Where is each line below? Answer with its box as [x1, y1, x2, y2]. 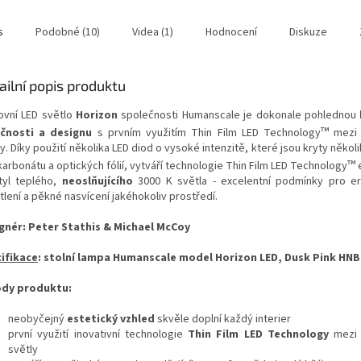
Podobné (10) [35, 24, 100, 41]
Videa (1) [132, 24, 173, 41]
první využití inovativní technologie [8, 326, 189, 343]
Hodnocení [205, 24, 257, 41]
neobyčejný [8, 311, 67, 328]
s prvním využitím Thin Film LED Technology [92, 125, 321, 142]
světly [8, 342, 38, 359]
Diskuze [289, 24, 327, 41]
